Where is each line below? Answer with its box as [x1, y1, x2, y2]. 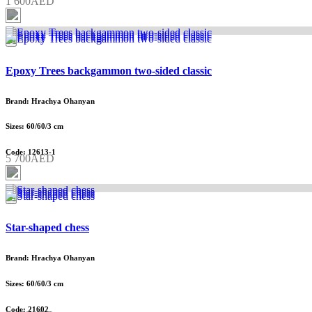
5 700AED [6, 152, 54, 164]
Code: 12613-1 [6, 148, 56, 157]
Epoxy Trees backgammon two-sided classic [6, 64, 212, 77]
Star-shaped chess [6, 221, 89, 233]
